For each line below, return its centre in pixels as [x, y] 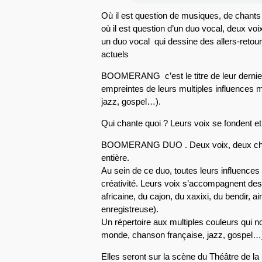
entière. [115, 157]
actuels [115, 54]
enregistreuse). [130, 209]
